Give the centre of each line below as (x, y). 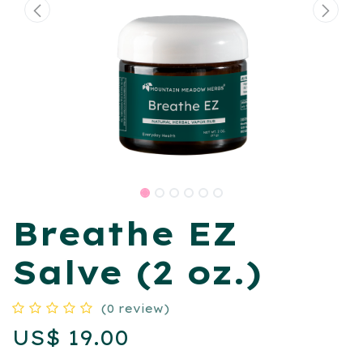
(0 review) (135, 309)
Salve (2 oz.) (137, 273)
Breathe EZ (125, 234)
